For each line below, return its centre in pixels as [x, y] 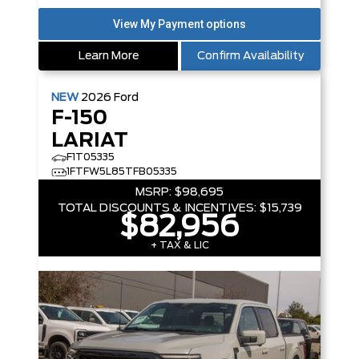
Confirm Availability [251, 56]
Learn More [108, 56]
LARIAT [90, 141]
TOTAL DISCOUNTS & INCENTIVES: [157, 208]
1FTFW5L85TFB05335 [122, 171]
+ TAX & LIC [179, 245]
